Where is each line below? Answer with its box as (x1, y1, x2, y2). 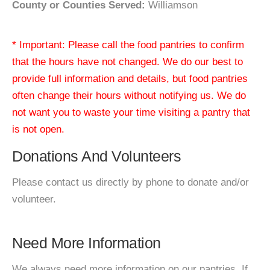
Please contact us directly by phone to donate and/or (12, 177, 249, 188)
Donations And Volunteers (12, 148, 181, 165)
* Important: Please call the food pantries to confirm (12, 39, 244, 51)
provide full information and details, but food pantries (12, 73, 248, 84)
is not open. (12, 124, 64, 135)
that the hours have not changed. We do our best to (12, 56, 243, 67)
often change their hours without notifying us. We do (12, 90, 246, 101)
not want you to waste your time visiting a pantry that (12, 107, 250, 118)
